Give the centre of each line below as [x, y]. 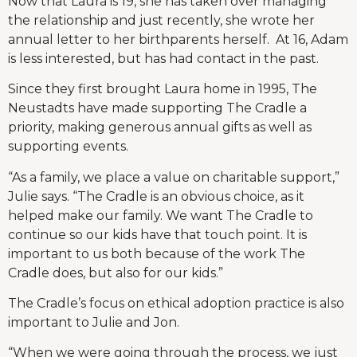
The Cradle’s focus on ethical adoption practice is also [176, 303]
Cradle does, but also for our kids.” [116, 273]
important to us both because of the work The [157, 253]
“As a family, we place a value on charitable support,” [174, 177]
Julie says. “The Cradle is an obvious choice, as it [156, 196]
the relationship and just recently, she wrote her [161, 20]
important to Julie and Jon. [94, 322]
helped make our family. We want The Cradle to [161, 215]
